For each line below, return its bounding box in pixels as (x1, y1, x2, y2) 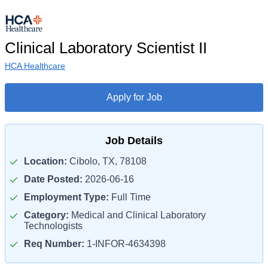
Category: (24, 210, 69, 220)
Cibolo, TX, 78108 (67, 156, 147, 166)
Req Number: (24, 239, 84, 249)
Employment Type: (24, 192, 109, 202)
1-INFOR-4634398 (84, 239, 166, 249)
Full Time (109, 192, 151, 202)
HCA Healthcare (5, 61, 65, 71)
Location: (24, 156, 67, 166)
